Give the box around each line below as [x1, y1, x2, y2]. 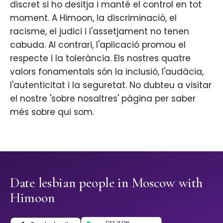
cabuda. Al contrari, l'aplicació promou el [10, 39, 186, 51]
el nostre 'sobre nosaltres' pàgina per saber [10, 93, 196, 105]
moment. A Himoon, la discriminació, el [10, 12, 177, 24]
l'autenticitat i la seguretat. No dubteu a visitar [10, 79, 212, 92]
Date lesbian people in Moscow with [10, 174, 203, 192]
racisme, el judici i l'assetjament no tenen [10, 25, 189, 38]
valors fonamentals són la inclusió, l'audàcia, [10, 66, 204, 78]
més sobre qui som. [10, 106, 94, 118]
